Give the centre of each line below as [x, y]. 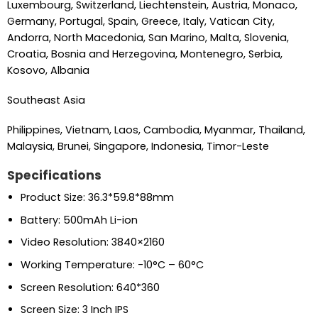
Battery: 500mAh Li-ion [79, 220]
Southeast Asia [46, 100]
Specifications [54, 176]
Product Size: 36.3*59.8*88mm [97, 198]
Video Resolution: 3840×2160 [92, 242]
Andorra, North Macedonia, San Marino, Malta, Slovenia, [148, 38]
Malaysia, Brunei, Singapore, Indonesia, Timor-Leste [138, 146]
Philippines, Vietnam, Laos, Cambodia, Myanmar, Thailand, [156, 130]
